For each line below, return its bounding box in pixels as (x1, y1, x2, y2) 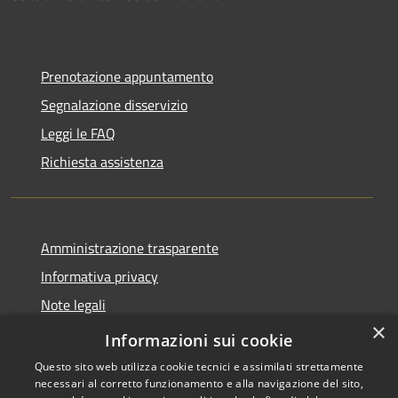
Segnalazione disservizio (41, 93, 187, 115)
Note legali (41, 293, 106, 315)
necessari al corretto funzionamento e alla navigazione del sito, (34, 376, 364, 391)
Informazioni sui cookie (105, 330, 293, 351)
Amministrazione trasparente (41, 236, 219, 259)
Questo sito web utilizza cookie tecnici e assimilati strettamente (34, 359, 364, 374)
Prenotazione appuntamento (41, 65, 213, 87)
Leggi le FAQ (41, 122, 115, 144)
